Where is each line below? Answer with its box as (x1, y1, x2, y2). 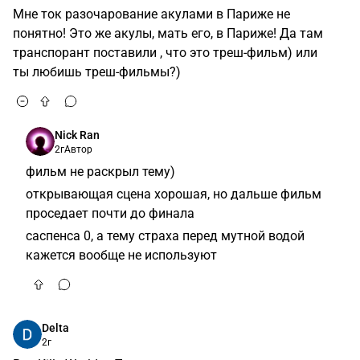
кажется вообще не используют (26, 247, 217, 263)
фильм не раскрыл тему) (26, 164, 175, 179)
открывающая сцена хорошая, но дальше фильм (26, 186, 321, 202)
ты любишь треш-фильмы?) (13, 64, 181, 80)
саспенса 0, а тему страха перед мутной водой (26, 228, 305, 243)
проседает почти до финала (26, 206, 194, 221)
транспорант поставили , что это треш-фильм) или (13, 45, 317, 60)
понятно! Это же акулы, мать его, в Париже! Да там (13, 26, 323, 41)
